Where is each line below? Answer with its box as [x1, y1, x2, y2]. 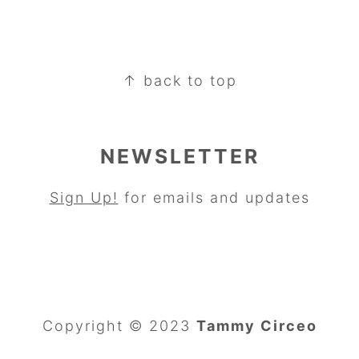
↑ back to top [122, 72, 237, 90]
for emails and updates [118, 189, 310, 207]
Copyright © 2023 [42, 317, 196, 335]
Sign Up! [49, 189, 119, 207]
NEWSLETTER [99, 144, 260, 169]
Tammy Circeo [196, 317, 317, 335]
